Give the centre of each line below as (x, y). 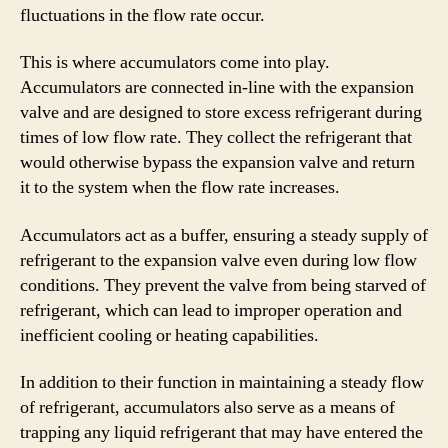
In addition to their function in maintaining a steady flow (222, 382)
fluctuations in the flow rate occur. (142, 15)
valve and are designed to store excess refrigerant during (221, 112)
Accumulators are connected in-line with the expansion (217, 87)
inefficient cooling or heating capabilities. (169, 335)
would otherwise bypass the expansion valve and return (217, 162)
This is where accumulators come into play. (175, 62)
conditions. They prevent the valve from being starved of (223, 285)
